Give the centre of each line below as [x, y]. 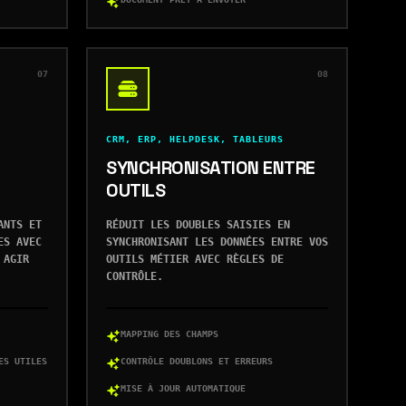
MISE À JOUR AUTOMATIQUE [183, 388]
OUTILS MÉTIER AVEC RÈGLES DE [195, 259]
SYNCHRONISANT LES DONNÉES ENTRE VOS [217, 242]
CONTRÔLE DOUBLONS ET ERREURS [197, 361]
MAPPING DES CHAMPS [169, 334]
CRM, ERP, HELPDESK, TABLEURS [195, 139]
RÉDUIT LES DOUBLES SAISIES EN [198, 225]
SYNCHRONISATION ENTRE [211, 168]
